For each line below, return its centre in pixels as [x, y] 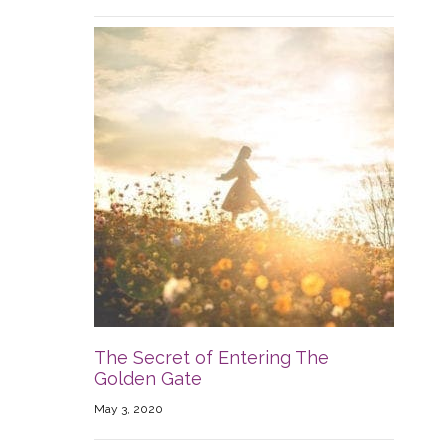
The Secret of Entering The [211, 358]
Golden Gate [148, 379]
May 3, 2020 [128, 409]
